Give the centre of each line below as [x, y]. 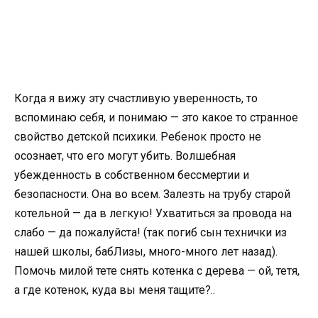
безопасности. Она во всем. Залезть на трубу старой [152, 194]
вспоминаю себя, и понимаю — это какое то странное [156, 118]
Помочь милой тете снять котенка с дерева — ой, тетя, [157, 271]
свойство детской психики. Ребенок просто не [138, 137]
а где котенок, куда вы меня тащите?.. [115, 290]
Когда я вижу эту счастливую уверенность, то [136, 99]
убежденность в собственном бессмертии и [132, 175]
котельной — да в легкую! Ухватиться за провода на [153, 214]
